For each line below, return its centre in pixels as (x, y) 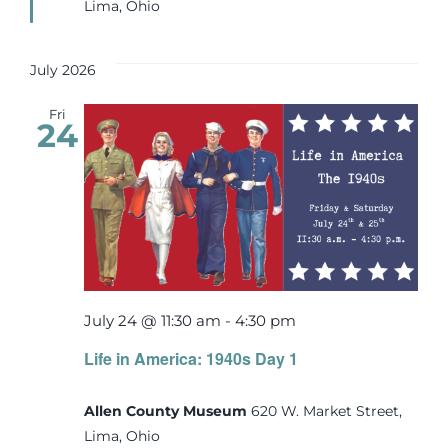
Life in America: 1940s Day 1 (191, 358)
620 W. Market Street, (326, 410)
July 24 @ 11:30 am (152, 321)
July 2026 (63, 69)
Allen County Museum (167, 410)
